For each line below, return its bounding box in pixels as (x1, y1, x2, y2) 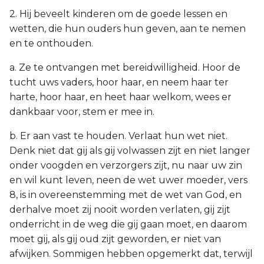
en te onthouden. (9, 38, 93, 49)
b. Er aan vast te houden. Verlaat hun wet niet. (9, 130, 227, 141)
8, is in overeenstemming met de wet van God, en (9, 189, 242, 200)
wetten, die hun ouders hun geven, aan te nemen (9, 23, 246, 34)
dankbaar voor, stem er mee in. (9, 106, 154, 117)
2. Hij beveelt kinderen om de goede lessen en (9, 8, 227, 19)
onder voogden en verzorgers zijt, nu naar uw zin (9, 160, 242, 171)
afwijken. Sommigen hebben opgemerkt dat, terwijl (9, 248, 253, 259)
